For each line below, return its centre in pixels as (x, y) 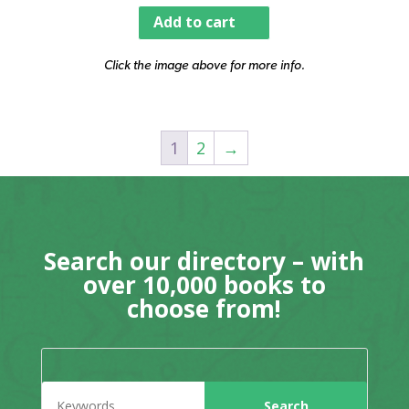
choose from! (204, 308)
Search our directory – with (204, 261)
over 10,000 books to (204, 284)
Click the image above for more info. (204, 64)
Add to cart (195, 22)
